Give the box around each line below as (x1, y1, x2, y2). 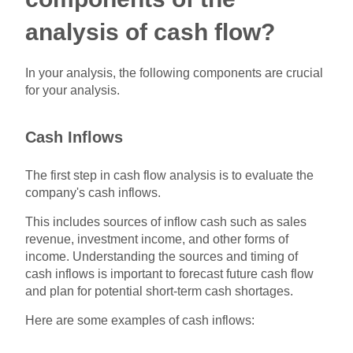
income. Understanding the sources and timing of (25, 249, 299, 263)
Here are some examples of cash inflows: (25, 313, 255, 327)
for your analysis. (25, 83, 121, 97)
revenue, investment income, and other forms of (25, 232, 289, 246)
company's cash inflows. (25, 185, 162, 199)
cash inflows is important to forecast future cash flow (25, 266, 314, 281)
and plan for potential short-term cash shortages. (25, 284, 294, 298)
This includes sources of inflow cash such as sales (25, 214, 307, 229)
